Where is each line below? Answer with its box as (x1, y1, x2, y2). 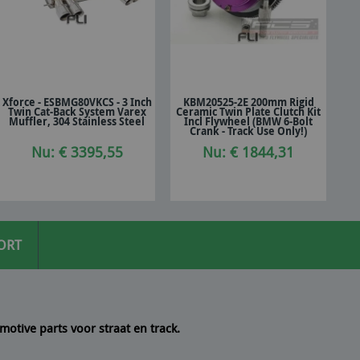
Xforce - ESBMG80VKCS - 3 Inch (2, 95, 152, 110)
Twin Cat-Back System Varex (7, 104, 146, 120)
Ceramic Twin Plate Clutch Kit (176, 104, 321, 120)
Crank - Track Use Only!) (190, 124, 308, 139)
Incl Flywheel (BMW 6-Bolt (184, 114, 313, 129)
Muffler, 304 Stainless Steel (9, 114, 145, 129)
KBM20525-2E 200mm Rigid (182, 95, 314, 110)
